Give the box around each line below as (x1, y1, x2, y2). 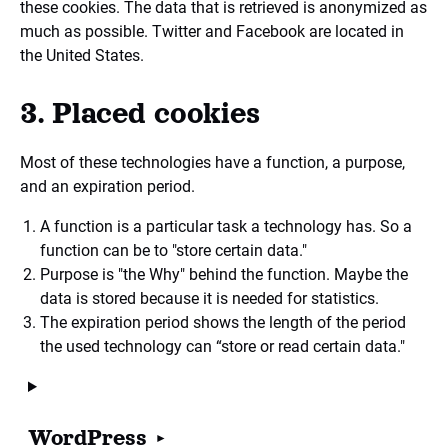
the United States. (20, 46, 144, 65)
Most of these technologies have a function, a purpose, (20, 153, 405, 172)
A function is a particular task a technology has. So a (40, 217, 412, 236)
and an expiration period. (20, 177, 195, 196)
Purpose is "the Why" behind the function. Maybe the (40, 265, 408, 284)
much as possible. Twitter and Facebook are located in (20, 22, 404, 41)
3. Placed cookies (20, 97, 260, 129)
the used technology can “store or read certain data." (40, 337, 405, 356)
